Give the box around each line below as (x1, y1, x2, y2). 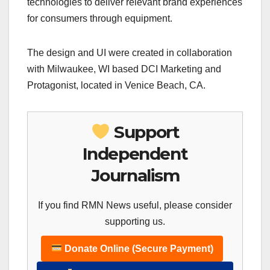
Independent (82, 143, 188, 164)
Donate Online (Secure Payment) (61, 243, 213, 254)
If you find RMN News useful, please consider (38, 199, 232, 210)
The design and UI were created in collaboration (27, 47, 232, 58)
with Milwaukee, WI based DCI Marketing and (27, 63, 221, 74)
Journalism (90, 165, 180, 186)
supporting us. (105, 216, 165, 227)
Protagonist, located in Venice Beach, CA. (27, 80, 206, 90)
